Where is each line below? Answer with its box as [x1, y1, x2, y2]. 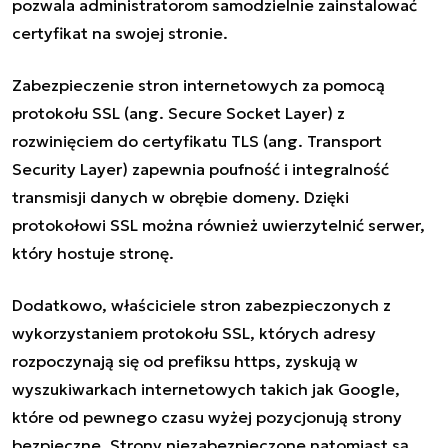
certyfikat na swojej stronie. [12, 22, 228, 43]
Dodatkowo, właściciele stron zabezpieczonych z [12, 294, 391, 315]
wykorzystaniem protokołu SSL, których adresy [12, 322, 376, 343]
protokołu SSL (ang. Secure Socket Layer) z [12, 102, 345, 123]
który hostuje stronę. [12, 242, 174, 263]
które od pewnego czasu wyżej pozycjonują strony [12, 406, 402, 427]
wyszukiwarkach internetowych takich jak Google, [12, 378, 400, 399]
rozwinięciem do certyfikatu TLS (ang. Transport [12, 130, 382, 151]
